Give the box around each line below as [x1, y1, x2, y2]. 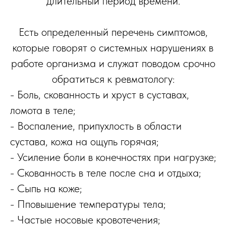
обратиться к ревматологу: [51, 72, 175, 86]
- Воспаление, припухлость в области [10, 119, 182, 133]
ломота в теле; [10, 103, 75, 117]
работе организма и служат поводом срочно [11, 56, 215, 70]
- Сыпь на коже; [10, 182, 82, 195]
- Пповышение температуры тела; [10, 197, 165, 211]
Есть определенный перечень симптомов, [18, 25, 208, 39]
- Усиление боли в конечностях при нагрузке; [10, 150, 216, 164]
